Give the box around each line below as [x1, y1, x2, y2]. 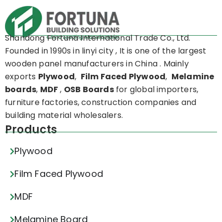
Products [5, 122, 57, 138]
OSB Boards [63, 84, 114, 96]
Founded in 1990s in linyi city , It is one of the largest [5, 45, 207, 57]
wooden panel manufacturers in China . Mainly [5, 58, 189, 70]
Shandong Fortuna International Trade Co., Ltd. [5, 32, 191, 44]
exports [5, 71, 38, 83]
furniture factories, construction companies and [5, 97, 197, 109]
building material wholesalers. [5, 110, 123, 121]
